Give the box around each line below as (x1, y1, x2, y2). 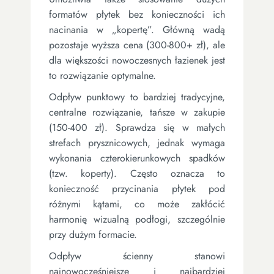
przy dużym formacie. (49, 227, 137, 242)
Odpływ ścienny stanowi (49, 248, 225, 263)
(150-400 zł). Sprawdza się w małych (49, 120, 225, 135)
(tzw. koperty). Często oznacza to (49, 166, 225, 180)
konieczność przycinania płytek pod (49, 181, 225, 196)
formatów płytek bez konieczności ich (49, 7, 225, 21)
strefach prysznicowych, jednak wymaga (49, 135, 225, 150)
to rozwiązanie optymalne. (49, 68, 156, 83)
